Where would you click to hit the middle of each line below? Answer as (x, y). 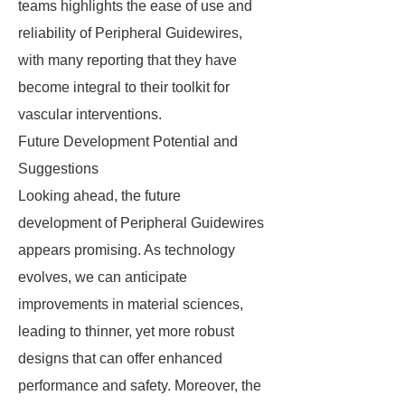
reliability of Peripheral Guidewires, (130, 33)
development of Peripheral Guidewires (141, 223)
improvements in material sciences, (131, 304)
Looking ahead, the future (99, 196)
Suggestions (58, 169)
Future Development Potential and (128, 141)
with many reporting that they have (127, 60)
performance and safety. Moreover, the (140, 386)
